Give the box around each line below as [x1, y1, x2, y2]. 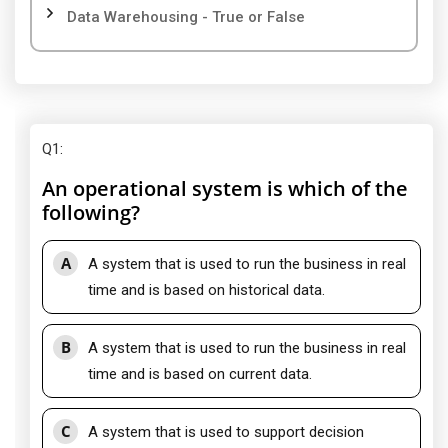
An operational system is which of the [42, 175, 408, 202]
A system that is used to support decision [88, 423, 364, 441]
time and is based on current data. [88, 365, 312, 383]
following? [42, 199, 140, 226]
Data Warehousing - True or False [67, 8, 305, 26]
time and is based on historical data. [88, 281, 325, 299]
